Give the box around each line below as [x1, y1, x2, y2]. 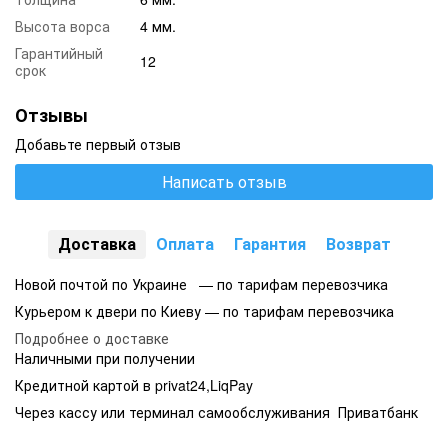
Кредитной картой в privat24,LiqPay [15, 375, 253, 396]
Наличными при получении [15, 348, 195, 369]
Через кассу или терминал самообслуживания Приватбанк [15, 402, 418, 423]
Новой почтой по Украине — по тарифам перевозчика [15, 274, 392, 295]
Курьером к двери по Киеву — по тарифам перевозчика [15, 301, 394, 322]
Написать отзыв [161, 170, 287, 194]
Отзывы [15, 102, 88, 129]
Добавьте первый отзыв [15, 134, 181, 155]
